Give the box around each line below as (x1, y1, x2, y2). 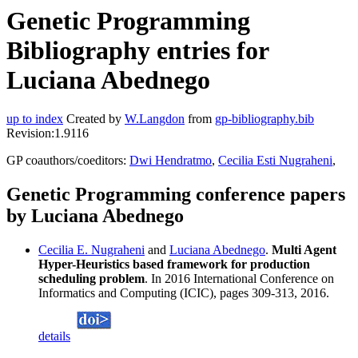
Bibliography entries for (6, 36, 268, 65)
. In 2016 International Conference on (145, 272, 334, 286)
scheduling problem (38, 272, 145, 286)
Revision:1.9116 (6, 126, 89, 141)
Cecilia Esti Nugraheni (218, 153, 332, 168)
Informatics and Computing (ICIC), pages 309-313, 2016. (38, 286, 329, 300)
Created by (63, 112, 125, 126)
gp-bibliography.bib (215, 112, 314, 126)
